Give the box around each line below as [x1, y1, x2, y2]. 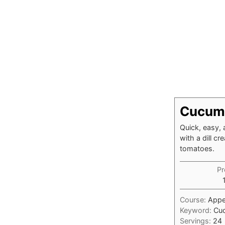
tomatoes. [180, 144, 214, 153]
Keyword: [180, 206, 213, 214]
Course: [180, 195, 208, 204]
